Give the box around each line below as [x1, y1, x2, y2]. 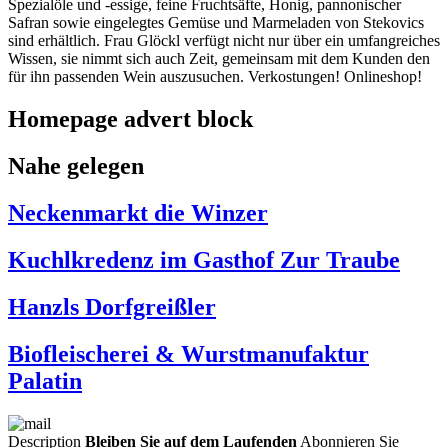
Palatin [8, 367, 82, 394]
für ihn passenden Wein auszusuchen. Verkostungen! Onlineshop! [8, 68, 422, 86]
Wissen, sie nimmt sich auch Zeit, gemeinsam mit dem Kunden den [8, 50, 430, 68]
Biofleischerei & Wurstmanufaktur [8, 340, 369, 367]
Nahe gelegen [8, 153, 144, 180]
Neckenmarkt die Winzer [8, 200, 268, 227]
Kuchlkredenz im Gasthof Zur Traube [8, 246, 400, 273]
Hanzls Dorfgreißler [8, 293, 216, 320]
